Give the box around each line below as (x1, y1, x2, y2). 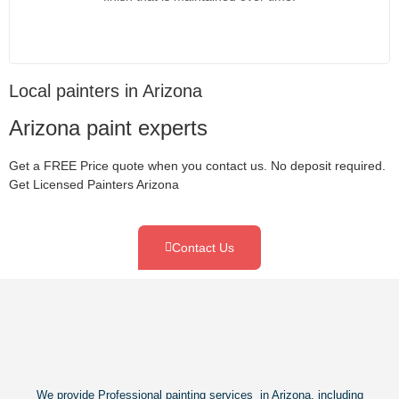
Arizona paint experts (9, 116, 208, 141)
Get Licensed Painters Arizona (9, 177, 179, 192)
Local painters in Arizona (9, 81, 202, 102)
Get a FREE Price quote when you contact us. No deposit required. (9, 159, 386, 174)
